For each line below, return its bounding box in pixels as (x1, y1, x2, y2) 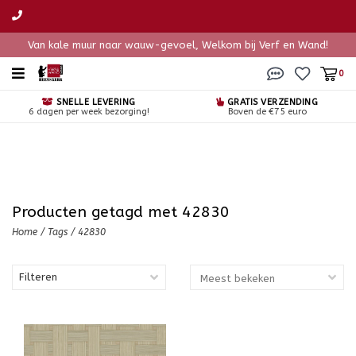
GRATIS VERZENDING (224, 97, 319, 107)
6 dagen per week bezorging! (29, 106, 149, 117)
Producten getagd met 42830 (12, 203, 230, 221)
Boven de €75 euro (227, 106, 307, 117)
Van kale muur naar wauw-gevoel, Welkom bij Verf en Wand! (28, 39, 328, 51)
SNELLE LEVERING (53, 97, 136, 107)
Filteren (19, 271, 57, 283)
